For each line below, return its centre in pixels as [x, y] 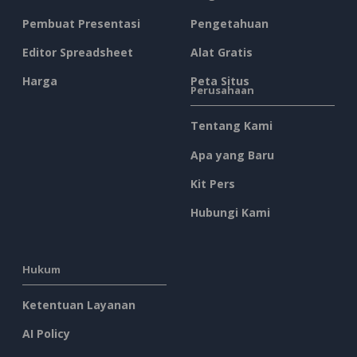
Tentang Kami [231, 126]
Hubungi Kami [230, 213]
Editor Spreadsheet [78, 52]
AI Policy [46, 334]
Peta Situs [220, 81]
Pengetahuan [229, 23]
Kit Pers [213, 183]
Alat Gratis [222, 52]
